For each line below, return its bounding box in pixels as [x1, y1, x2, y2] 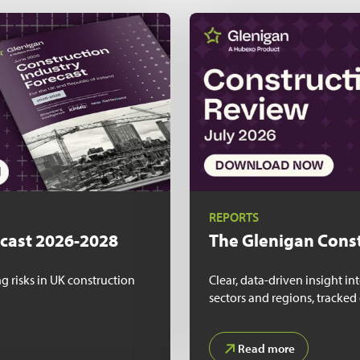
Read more [238, 340, 296, 356]
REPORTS [209, 209, 259, 226]
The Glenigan [209, 229, 317, 252]
